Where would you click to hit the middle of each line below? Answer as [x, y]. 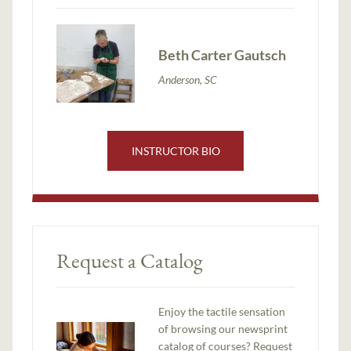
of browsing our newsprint [223, 328]
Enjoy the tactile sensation [222, 311]
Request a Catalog [130, 260]
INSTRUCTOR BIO [175, 151]
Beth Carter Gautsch [223, 54]
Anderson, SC [188, 79]
